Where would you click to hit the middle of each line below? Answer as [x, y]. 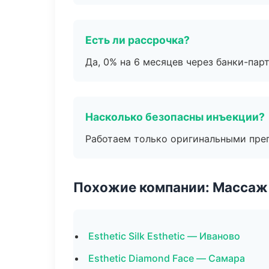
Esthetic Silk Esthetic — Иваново [164, 236]
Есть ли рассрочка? [138, 40]
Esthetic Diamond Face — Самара [167, 258]
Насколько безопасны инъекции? [175, 117]
